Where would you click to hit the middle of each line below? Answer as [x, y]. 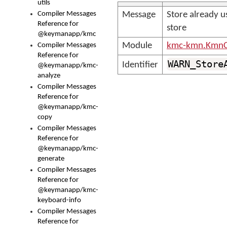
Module [137, 46]
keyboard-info [59, 200]
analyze [49, 76]
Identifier [140, 65]
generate [51, 159]
